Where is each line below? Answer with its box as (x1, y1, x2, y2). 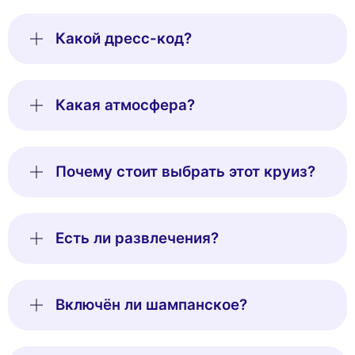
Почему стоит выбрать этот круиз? (55, 162, 315, 181)
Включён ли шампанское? (55, 296, 247, 315)
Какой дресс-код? (55, 29, 192, 48)
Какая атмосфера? (55, 96, 195, 115)
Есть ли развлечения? (55, 229, 219, 248)
